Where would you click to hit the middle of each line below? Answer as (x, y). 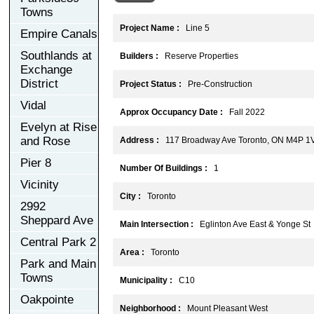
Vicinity (40, 184)
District (39, 83)
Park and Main (58, 264)
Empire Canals (59, 34)
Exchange (46, 69)
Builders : (139, 56)
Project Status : (151, 84)
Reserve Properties (198, 56)
